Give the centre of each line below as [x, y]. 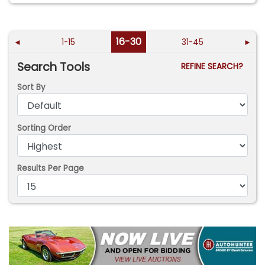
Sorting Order [44, 128]
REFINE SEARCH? [214, 66]
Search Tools [54, 67]
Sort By [32, 88]
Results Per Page [51, 168]
